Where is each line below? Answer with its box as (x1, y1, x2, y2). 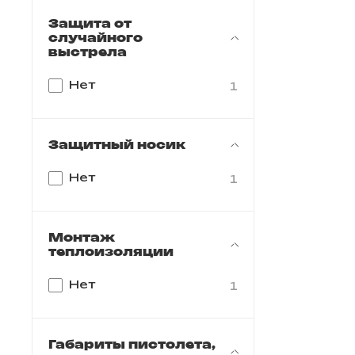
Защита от (48, 15, 132, 31)
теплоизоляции (48, 243, 174, 259)
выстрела (48, 44, 127, 59)
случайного (48, 29, 143, 45)
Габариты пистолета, (48, 336, 216, 352)
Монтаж (48, 229, 115, 245)
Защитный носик (48, 136, 185, 152)
